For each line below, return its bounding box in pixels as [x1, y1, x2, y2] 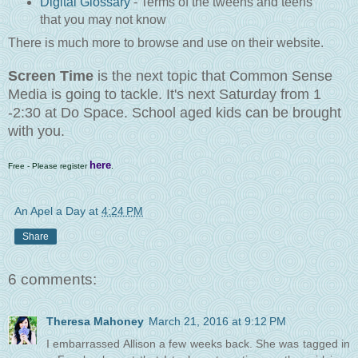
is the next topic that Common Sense [93, 68, 332, 85]
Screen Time [8, 68, 93, 85]
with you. [8, 123, 69, 140]
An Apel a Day [14, 205, 86, 218]
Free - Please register [8, 161, 89, 171]
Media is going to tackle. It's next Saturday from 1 [8, 86, 321, 103]
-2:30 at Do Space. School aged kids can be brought [8, 105, 341, 121]
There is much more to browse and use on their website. [8, 36, 327, 50]
